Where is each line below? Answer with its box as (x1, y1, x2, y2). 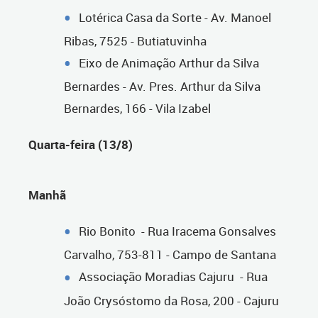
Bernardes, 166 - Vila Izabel (64, 100, 211, 117)
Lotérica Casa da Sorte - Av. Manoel (79, 9, 271, 26)
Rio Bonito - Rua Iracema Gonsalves (79, 223, 276, 240)
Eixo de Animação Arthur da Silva (79, 55, 259, 72)
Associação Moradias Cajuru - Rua (79, 268, 268, 285)
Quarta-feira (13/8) (28, 136, 133, 153)
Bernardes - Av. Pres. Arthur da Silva (64, 78, 261, 95)
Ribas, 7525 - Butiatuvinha (64, 33, 207, 50)
